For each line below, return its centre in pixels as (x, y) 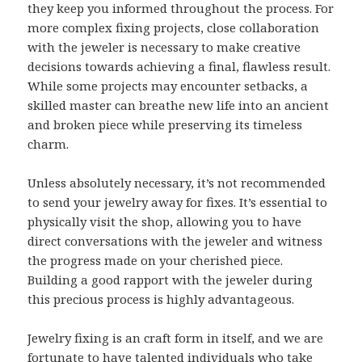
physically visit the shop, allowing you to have (165, 221)
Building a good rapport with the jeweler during (170, 279)
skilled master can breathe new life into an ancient (179, 105)
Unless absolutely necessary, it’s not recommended (177, 182)
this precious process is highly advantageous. (161, 299)
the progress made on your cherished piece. (156, 260)
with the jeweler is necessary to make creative (164, 46)
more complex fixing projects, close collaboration (174, 27)
